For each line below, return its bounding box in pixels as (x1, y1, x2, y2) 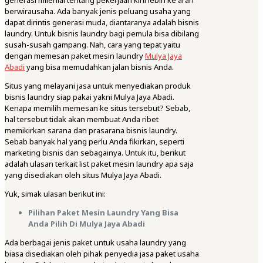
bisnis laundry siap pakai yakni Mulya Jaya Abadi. (5, 92, 174, 103)
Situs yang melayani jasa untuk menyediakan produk (5, 80, 191, 92)
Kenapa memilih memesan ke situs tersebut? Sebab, (5, 103, 190, 114)
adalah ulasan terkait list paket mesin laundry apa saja (5, 159, 194, 170)
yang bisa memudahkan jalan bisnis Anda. (25, 62, 174, 73)
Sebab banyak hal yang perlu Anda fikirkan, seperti (5, 136, 184, 147)
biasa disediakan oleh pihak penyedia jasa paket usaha (5, 248, 199, 259)
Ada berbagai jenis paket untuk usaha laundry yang (5, 237, 186, 248)
